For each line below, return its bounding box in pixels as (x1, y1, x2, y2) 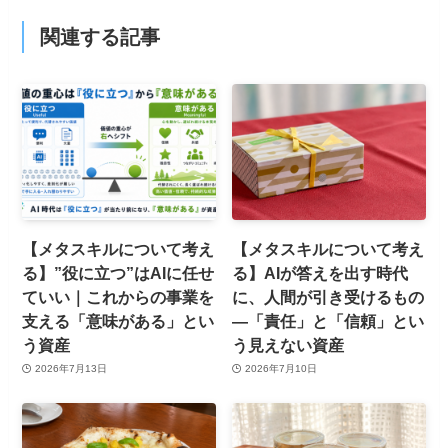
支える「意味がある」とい (22, 311, 215, 330)
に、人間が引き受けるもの (232, 287, 425, 306)
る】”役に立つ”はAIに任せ (22, 263, 215, 282)
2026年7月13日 (34, 363, 107, 375)
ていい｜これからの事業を (22, 287, 215, 306)
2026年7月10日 (244, 363, 317, 375)
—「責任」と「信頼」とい (232, 311, 425, 330)
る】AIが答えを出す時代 (232, 263, 409, 282)
